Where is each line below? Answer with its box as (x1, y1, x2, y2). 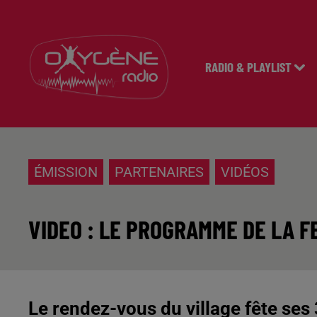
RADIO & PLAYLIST (205, 59, 292, 75)
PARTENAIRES (115, 163, 204, 180)
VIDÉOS (221, 163, 269, 180)
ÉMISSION (34, 163, 98, 180)
